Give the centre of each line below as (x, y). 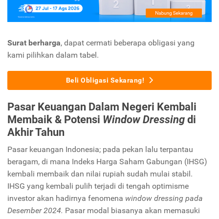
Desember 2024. (36, 210)
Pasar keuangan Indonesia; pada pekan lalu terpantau (100, 149)
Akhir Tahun (36, 132)
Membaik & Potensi (55, 119)
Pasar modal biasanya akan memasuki (132, 210)
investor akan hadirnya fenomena (66, 198)
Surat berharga (34, 43)
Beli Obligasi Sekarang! (105, 80)
